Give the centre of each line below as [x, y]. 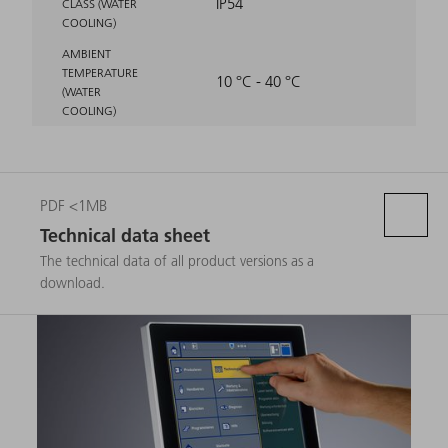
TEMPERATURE [100, 72]
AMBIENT [86, 53]
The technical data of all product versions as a [177, 260]
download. [72, 282]
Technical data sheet [125, 235]
